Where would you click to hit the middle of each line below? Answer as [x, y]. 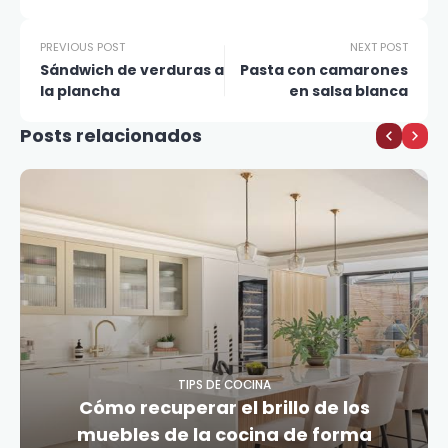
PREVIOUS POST [82, 47]
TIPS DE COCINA [224, 385]
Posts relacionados [111, 135]
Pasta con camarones [324, 70]
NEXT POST [379, 47]
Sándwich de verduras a [132, 70]
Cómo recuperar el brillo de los [224, 407]
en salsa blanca [348, 91]
